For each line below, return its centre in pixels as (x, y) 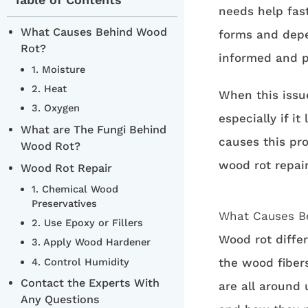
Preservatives (65, 203)
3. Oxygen (56, 108)
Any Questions (60, 299)
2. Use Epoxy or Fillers (88, 223)
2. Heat (49, 89)
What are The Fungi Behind (93, 129)
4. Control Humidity (81, 262)
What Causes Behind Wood (94, 32)
